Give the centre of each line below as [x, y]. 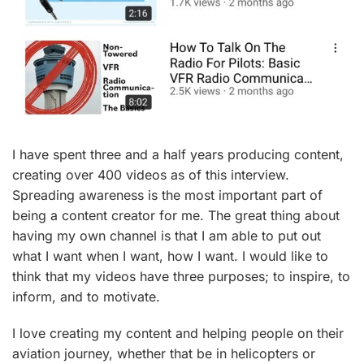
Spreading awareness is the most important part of [167, 195]
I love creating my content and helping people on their [178, 333]
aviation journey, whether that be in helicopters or [164, 353]
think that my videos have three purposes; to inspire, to [181, 276]
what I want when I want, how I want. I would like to [170, 256]
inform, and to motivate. [86, 296]
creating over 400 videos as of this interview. [151, 174]
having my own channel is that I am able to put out [167, 235]
